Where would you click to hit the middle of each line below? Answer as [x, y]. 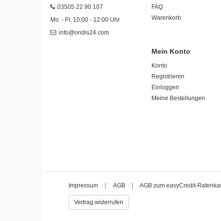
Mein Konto [171, 51]
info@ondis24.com [84, 33]
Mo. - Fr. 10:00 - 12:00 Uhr [85, 20]
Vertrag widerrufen [99, 203]
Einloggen [165, 87]
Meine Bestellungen [178, 98]
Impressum [84, 186]
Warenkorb [166, 18]
